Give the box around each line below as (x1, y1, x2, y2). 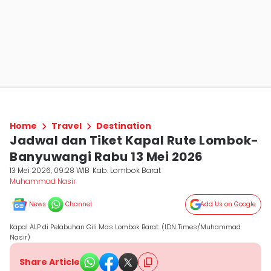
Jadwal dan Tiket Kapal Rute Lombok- (10, 132, 259, 149)
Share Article (19, 256, 80, 268)
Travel (51, 120, 82, 132)
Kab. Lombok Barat (93, 165, 162, 175)
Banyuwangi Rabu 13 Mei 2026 (10, 148, 203, 165)
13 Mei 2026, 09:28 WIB (10, 165, 90, 175)
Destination (96, 120, 151, 132)
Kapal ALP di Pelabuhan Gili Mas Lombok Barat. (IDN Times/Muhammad (10, 222, 241, 232)
